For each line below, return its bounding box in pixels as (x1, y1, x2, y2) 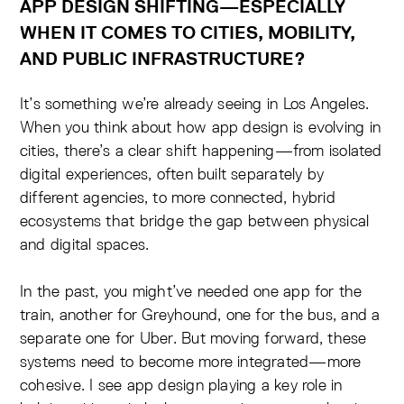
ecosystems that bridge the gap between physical (20, 210, 370, 232)
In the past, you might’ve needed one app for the (20, 280, 363, 302)
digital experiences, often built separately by (20, 163, 325, 185)
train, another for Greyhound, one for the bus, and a (20, 304, 381, 326)
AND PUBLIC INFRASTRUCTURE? (20, 48, 306, 70)
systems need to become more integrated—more (20, 351, 362, 372)
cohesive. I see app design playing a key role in (20, 374, 343, 396)
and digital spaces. (20, 234, 150, 255)
